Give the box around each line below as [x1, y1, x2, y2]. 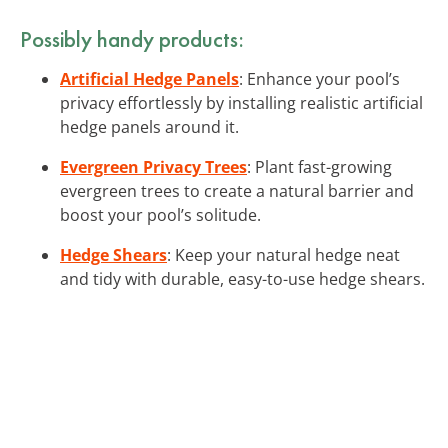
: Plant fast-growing [247, 155, 392, 178]
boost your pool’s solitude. [60, 203, 261, 226]
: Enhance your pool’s [239, 67, 400, 90]
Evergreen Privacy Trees [60, 155, 247, 178]
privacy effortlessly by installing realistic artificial [60, 91, 423, 114]
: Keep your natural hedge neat [167, 243, 400, 266]
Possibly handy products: [20, 23, 244, 54]
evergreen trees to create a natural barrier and [60, 179, 414, 202]
